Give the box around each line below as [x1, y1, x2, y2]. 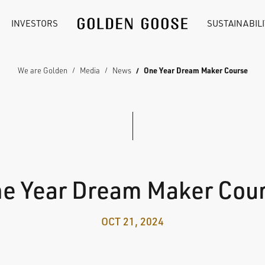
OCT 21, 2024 [101, 214, 164, 228]
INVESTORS [11, 18, 58, 29]
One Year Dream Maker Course [143, 65, 248, 75]
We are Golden [17, 65, 67, 75]
